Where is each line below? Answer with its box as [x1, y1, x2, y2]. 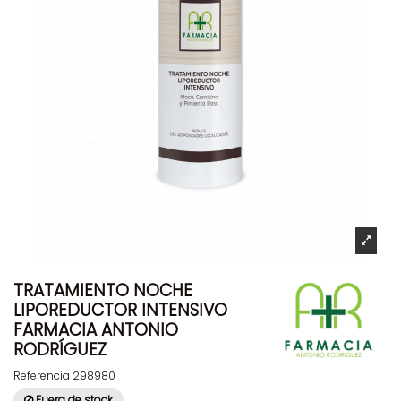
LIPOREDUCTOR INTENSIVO [13, 298, 227, 322]
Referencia [13, 367, 70, 383]
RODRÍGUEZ [13, 337, 107, 362]
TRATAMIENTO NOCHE [13, 278, 192, 303]
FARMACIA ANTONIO [13, 318, 178, 342]
